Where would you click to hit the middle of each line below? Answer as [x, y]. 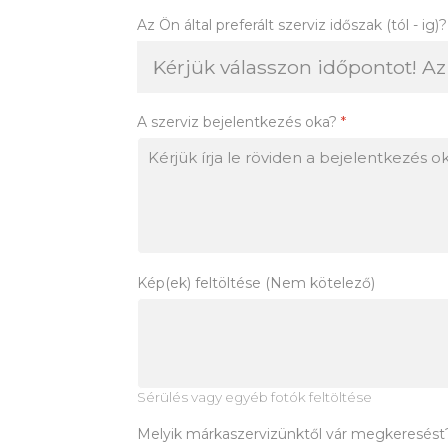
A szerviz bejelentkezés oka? [239, 121]
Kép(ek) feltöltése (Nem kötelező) [256, 283]
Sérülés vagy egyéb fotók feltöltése [254, 397]
